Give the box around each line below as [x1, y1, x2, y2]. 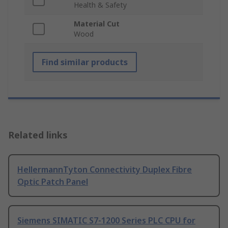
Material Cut [74, 19, 120, 29]
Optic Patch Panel [17, 176, 88, 188]
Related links [8, 129, 68, 141]
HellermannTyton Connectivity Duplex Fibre [17, 164, 192, 176]
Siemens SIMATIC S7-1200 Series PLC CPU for [17, 215, 195, 226]
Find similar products [42, 56, 128, 68]
